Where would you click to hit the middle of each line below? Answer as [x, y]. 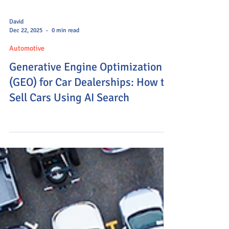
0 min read [65, 66]
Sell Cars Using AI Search [69, 133]
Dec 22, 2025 [26, 66]
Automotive [27, 84]
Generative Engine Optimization [86, 102]
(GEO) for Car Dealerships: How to [90, 118]
